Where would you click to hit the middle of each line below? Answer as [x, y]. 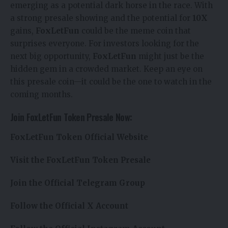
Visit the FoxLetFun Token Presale [80, 160]
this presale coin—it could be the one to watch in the [111, 82]
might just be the [170, 56]
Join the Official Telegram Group [78, 183]
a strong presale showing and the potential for [101, 18]
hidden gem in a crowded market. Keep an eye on [106, 69]
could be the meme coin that [135, 31]
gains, [23, 31]
